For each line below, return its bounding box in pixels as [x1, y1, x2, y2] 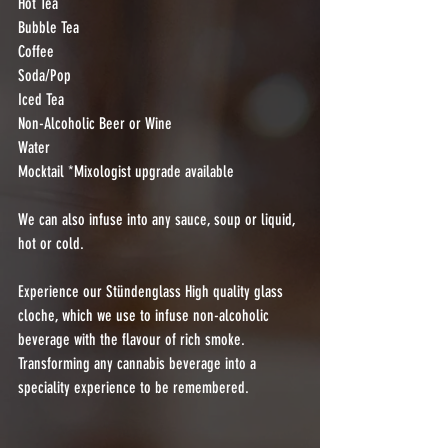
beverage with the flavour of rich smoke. [18, 330, 253, 349]
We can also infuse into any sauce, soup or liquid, [18, 210, 299, 229]
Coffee [18, 42, 54, 61]
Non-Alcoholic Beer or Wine [18, 114, 172, 133]
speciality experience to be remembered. [18, 378, 257, 397]
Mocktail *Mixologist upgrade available [18, 162, 238, 181]
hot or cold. [18, 234, 84, 253]
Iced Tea [18, 90, 64, 109]
